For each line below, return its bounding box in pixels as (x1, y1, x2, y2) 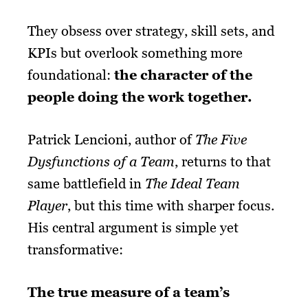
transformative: (27, 241, 123, 258)
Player (27, 197, 67, 214)
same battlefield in (27, 175, 145, 192)
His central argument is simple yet (27, 219, 239, 236)
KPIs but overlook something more (27, 44, 243, 61)
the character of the (114, 66, 252, 83)
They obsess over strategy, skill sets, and (27, 22, 274, 39)
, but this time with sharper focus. (67, 197, 274, 214)
